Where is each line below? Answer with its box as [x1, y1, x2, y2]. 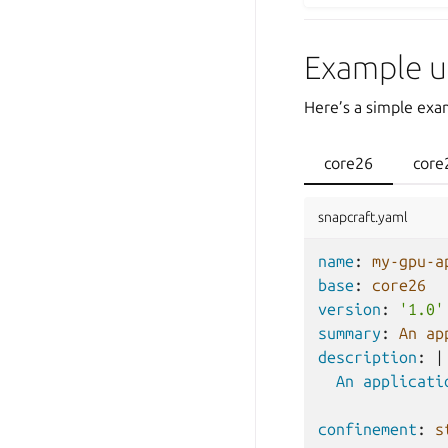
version [318, 300, 381, 318]
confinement [318, 420, 417, 438]
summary [318, 324, 381, 342]
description [318, 348, 417, 366]
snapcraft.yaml [318, 209, 408, 225]
